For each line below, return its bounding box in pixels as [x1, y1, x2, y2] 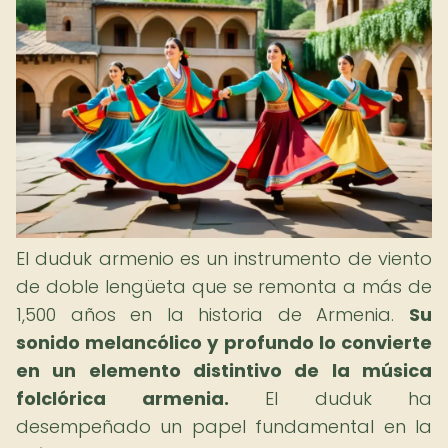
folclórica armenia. [16, 386, 229, 411]
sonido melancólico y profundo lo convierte [16, 330, 432, 355]
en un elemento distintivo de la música [16, 358, 432, 383]
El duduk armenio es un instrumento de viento [16, 246, 432, 271]
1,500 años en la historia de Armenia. [16, 302, 409, 327]
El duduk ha [228, 386, 432, 411]
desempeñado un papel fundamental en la [16, 414, 432, 439]
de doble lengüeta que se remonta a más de [16, 274, 432, 299]
